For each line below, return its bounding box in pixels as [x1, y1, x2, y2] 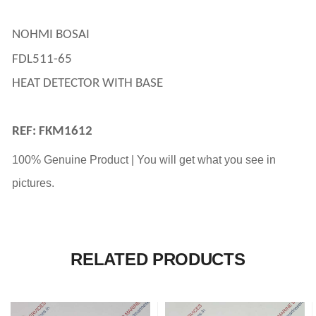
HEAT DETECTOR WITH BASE [12, 77, 163, 91]
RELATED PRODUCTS [71, 249, 245, 269]
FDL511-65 [12, 52, 72, 66]
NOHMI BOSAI [12, 28, 92, 42]
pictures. [12, 176, 54, 189]
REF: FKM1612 [12, 124, 92, 138]
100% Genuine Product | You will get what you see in [12, 153, 276, 166]
